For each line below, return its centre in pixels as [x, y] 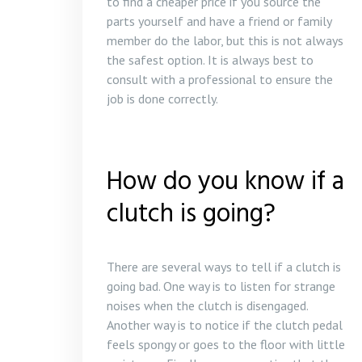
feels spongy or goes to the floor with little [226, 344]
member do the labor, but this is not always [225, 40]
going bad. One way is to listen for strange [221, 286]
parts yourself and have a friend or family [219, 21]
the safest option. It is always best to [210, 59]
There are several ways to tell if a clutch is [224, 266]
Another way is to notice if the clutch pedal [225, 324]
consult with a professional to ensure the [220, 79]
